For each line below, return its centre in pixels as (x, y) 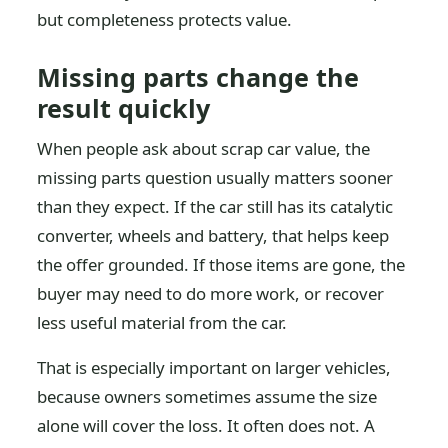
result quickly (124, 108)
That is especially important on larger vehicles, (214, 367)
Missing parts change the (198, 77)
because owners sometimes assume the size (207, 396)
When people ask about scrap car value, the (204, 148)
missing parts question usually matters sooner (215, 177)
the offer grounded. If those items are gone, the (221, 264)
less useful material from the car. (162, 322)
